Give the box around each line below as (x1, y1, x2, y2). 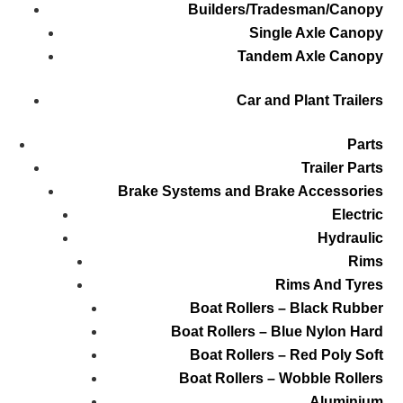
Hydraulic (317, 230, 383, 246)
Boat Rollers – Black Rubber (189, 300, 383, 317)
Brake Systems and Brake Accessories (117, 184, 383, 200)
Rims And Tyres (274, 277, 383, 293)
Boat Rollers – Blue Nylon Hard (170, 324, 383, 340)
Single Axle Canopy (248, 25, 383, 41)
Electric (331, 207, 383, 223)
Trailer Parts (300, 160, 383, 176)
